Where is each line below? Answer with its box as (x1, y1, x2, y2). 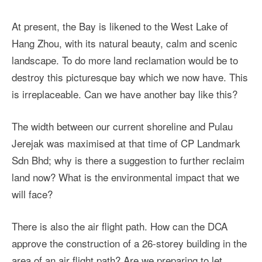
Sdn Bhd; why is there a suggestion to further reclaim (12, 153, 244, 168)
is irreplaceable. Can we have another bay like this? (12, 87, 237, 102)
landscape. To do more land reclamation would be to (12, 53, 238, 68)
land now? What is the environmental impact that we (12, 170, 239, 185)
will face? (12, 187, 53, 202)
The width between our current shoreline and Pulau (12, 119, 233, 134)
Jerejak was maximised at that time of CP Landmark (12, 136, 240, 151)
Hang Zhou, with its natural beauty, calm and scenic (12, 36, 237, 51)
